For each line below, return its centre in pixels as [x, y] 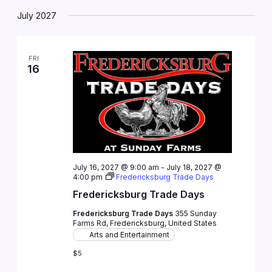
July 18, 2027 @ [194, 168]
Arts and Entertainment [129, 235]
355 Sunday [195, 214]
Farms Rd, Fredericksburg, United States [144, 223]
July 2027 [37, 16]
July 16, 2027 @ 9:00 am [116, 168]
